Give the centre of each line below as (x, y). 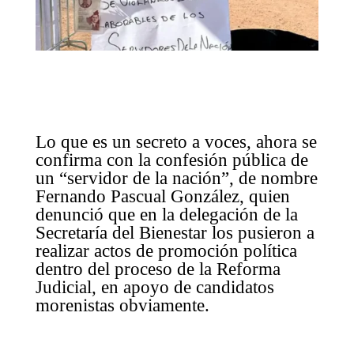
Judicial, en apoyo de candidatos (154, 287)
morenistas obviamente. (122, 305)
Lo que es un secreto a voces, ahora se (176, 141)
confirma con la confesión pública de (171, 160)
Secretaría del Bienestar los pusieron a (175, 232)
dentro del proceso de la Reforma (158, 269)
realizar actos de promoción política (166, 250)
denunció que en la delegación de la (166, 214)
